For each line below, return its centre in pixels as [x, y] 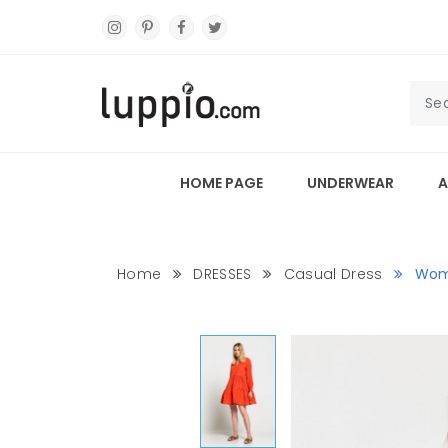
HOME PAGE [221, 183]
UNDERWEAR [350, 183]
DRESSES [222, 274]
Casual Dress [333, 274]
